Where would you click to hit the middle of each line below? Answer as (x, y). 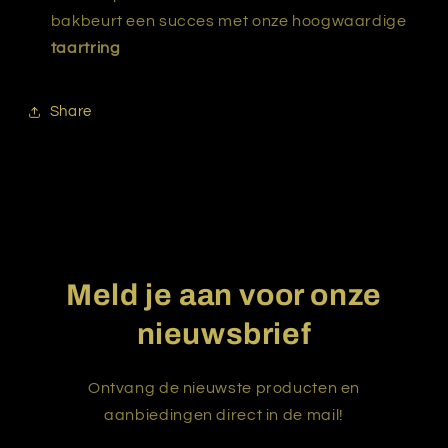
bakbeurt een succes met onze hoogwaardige (228, 21)
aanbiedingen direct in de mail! (224, 414)
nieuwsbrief (224, 333)
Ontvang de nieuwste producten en (224, 387)
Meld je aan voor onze (224, 294)
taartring (85, 48)
